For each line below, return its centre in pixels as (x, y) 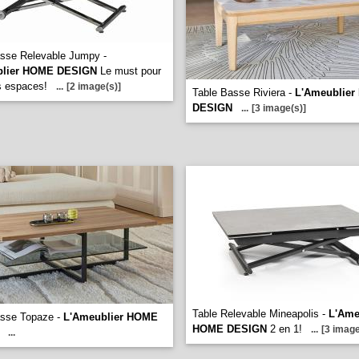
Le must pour (129, 71)
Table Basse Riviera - (244, 93)
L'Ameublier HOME (111, 317)
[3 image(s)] (279, 108)
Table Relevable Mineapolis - (260, 314)
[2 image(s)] (94, 87)
